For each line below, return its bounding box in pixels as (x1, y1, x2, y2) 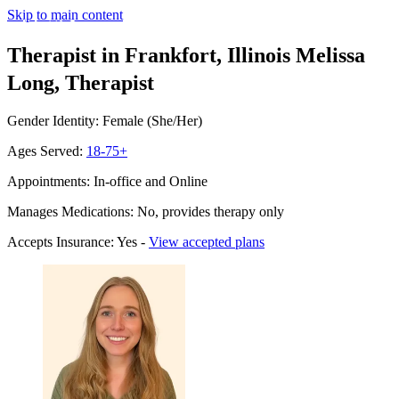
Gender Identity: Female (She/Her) (7, 112, 202, 128)
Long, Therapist (7, 70, 154, 94)
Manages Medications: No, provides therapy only (7, 203, 284, 219)
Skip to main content (7, 7, 123, 22)
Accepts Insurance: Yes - (7, 233, 149, 249)
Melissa (296, 43, 365, 67)
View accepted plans (149, 233, 265, 249)
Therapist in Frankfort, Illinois (7, 43, 290, 67)
